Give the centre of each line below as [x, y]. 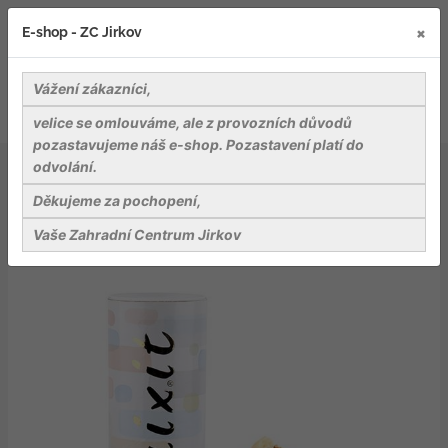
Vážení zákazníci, [92, 88]
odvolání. [66, 166]
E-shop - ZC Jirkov [82, 32]
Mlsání [181, 168]
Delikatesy [98, 168]
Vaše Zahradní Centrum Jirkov [137, 234]
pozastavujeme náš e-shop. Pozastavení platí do [198, 144]
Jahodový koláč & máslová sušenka [165, 189]
